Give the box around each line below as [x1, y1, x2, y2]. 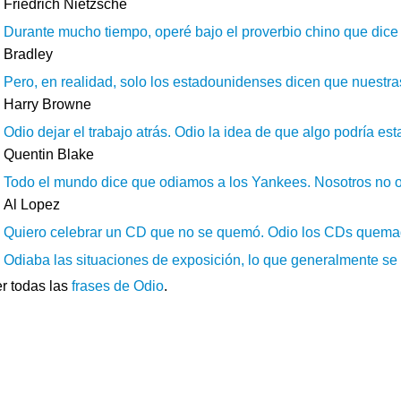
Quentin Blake [4, 147, 94, 162]
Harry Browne [4, 97, 91, 112]
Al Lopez [4, 197, 60, 212]
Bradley [4, 47, 53, 62]
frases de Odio [72, 278, 164, 294]
